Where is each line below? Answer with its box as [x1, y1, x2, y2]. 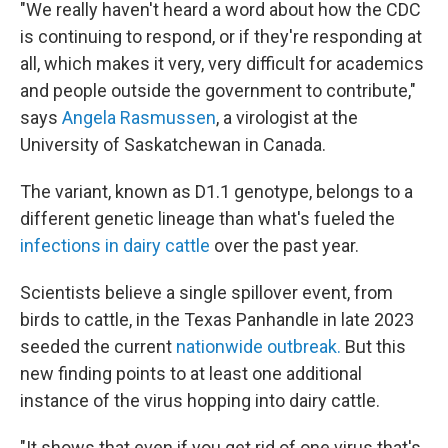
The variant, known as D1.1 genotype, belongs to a [20, 181, 413, 202]
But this [341, 336, 406, 357]
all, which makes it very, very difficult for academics [20, 53, 424, 74]
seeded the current [20, 336, 176, 357]
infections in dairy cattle [20, 235, 210, 256]
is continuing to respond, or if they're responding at [20, 26, 422, 47]
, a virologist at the [216, 107, 358, 128]
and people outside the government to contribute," [20, 80, 416, 101]
